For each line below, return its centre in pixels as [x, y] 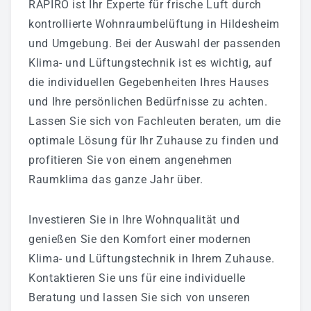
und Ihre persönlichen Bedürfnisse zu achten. [148, 101]
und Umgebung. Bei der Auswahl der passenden [155, 43]
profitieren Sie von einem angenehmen [131, 160]
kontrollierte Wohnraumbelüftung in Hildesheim [154, 24]
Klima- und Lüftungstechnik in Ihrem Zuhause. [152, 258]
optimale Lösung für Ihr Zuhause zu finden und [154, 140]
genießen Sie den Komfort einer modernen [140, 239]
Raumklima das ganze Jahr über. [116, 179]
